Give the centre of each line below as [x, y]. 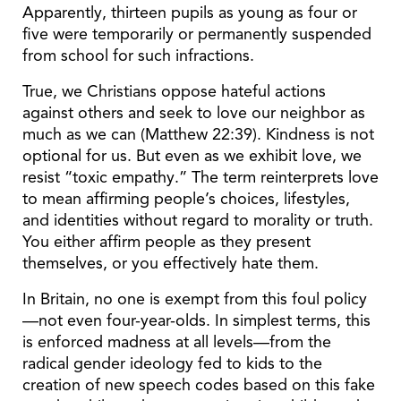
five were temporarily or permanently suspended [197, 34]
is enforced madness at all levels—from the [177, 341]
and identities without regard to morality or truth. [198, 220]
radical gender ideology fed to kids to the [172, 363]
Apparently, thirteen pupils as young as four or [190, 12]
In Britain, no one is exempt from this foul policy [195, 299]
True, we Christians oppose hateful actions [174, 91]
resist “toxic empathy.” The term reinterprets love [200, 177]
